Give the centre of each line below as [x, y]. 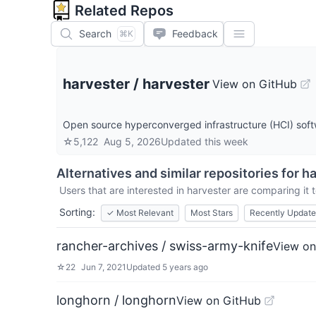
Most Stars [212, 213]
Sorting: [77, 212]
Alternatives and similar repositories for [179, 173]
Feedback [195, 34]
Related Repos [124, 11]
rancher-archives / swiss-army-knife [165, 246]
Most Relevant [145, 213]
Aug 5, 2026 [132, 141]
